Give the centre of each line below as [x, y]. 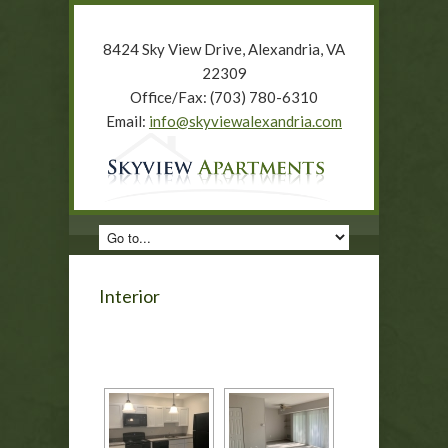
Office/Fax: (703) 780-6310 [224, 97]
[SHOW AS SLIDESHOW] [224, 323]
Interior [129, 296]
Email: [127, 121]
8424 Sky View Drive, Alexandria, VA [224, 49]
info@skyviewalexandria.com [245, 121]
